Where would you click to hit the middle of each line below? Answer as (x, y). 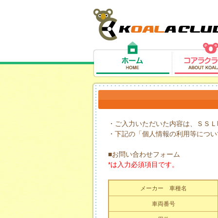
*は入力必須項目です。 (143, 164)
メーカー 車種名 (163, 188)
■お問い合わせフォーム (144, 154)
